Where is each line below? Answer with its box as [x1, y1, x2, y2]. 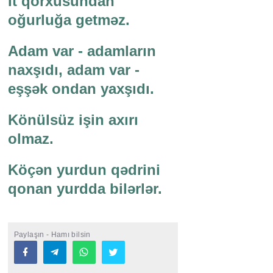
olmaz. [7, 130, 54, 147]
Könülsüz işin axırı [7, 112, 138, 129]
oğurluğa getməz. [7, 12, 130, 29]
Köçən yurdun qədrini [7, 161, 160, 179]
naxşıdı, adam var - [7, 62, 140, 79]
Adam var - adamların [7, 43, 156, 60]
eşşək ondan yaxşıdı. [7, 80, 154, 97]
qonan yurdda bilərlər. [7, 180, 162, 197]
